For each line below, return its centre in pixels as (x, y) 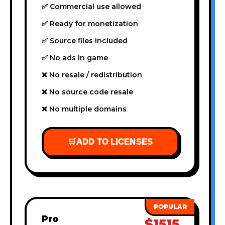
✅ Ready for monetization (90, 23)
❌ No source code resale (87, 92)
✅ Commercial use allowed (91, 6)
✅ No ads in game (75, 58)
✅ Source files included (85, 40)
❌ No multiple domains (84, 109)
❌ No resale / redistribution (92, 75)
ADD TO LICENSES (115, 142)
